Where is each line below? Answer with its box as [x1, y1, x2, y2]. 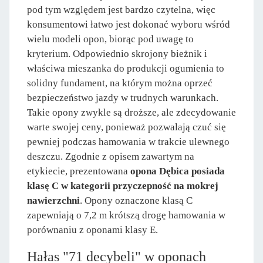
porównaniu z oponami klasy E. [27, 224, 158, 236]
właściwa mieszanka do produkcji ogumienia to [27, 63, 224, 75]
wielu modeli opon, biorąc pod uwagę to [27, 33, 194, 45]
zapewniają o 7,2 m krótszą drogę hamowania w [27, 210, 225, 221]
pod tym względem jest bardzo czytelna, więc [27, 4, 215, 16]
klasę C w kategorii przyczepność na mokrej [27, 180, 218, 192]
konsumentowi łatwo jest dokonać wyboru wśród [27, 19, 230, 31]
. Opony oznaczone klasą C [80, 195, 193, 207]
